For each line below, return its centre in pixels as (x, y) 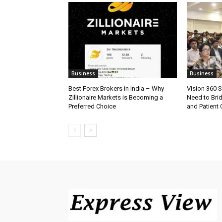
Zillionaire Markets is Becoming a (116, 97)
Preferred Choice (92, 106)
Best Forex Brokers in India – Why (116, 88)
